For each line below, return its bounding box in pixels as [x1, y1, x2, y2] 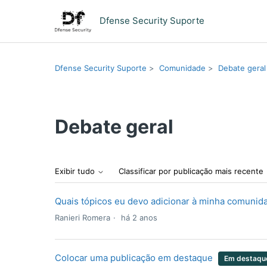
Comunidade [159, 63, 206, 73]
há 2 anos [121, 213, 157, 222]
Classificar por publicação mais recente [119, 166, 266, 176]
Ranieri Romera [55, 213, 110, 222]
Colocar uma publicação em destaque [55, 252, 213, 264]
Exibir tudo [55, 166, 97, 176]
